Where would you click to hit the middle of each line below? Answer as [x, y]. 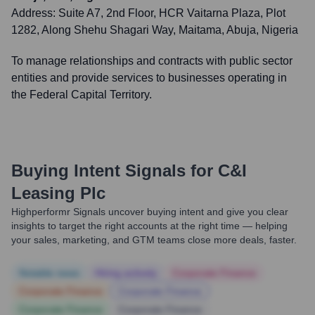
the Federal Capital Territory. [82, 95]
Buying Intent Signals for [112, 171]
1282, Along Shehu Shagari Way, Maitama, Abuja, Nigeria [155, 30]
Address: [35, 13]
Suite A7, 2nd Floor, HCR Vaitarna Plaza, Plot [172, 13]
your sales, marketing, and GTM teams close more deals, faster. [154, 240]
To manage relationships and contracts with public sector [152, 61]
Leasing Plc [58, 193]
